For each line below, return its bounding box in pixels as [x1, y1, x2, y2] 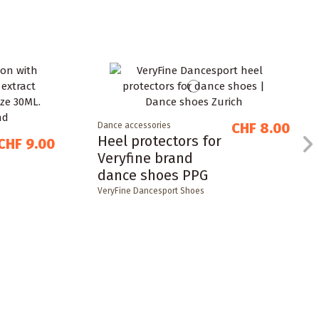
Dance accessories [97, 120, 171, 130]
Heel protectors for [97, 132, 221, 150]
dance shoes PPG [97, 166, 208, 184]
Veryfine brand [97, 149, 193, 167]
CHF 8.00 [231, 119, 291, 137]
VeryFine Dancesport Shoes [97, 185, 204, 196]
